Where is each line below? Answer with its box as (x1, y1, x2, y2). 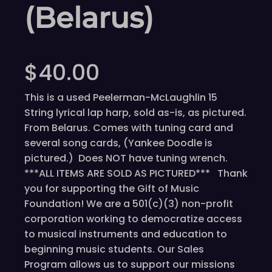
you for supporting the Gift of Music (24, 182, 199, 196)
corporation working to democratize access (24, 212, 242, 226)
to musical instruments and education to (24, 227, 227, 242)
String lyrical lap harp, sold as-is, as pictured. (24, 106, 246, 120)
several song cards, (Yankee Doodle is (24, 136, 212, 151)
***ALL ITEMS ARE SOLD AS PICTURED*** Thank (24, 166, 248, 181)
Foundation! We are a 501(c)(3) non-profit (24, 197, 233, 211)
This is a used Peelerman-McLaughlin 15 (24, 90, 217, 105)
